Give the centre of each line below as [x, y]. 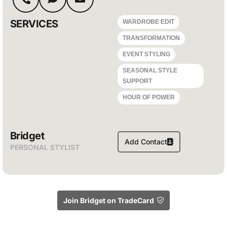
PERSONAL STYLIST [45, 147]
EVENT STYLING [147, 54]
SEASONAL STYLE [150, 70]
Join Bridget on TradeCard [109, 200]
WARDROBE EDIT [149, 22]
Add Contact [146, 142]
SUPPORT [138, 81]
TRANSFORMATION [152, 38]
